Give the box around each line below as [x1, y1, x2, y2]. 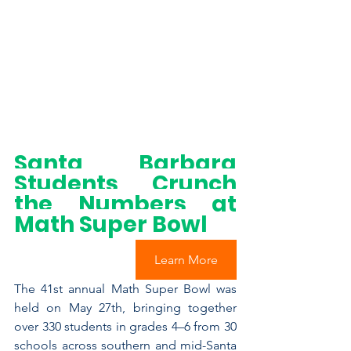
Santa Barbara [14, 147, 237, 179]
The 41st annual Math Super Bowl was [14, 280, 237, 296]
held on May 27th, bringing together [14, 299, 237, 315]
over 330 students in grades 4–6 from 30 [14, 318, 237, 334]
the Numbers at [14, 188, 237, 219]
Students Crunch [14, 168, 237, 199]
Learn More [154, 251, 218, 267]
